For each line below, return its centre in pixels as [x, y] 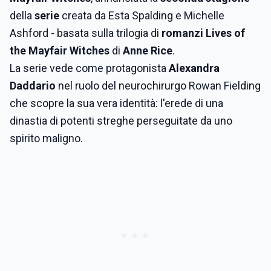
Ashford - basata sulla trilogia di [84, 33]
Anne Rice [148, 51]
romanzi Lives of [202, 33]
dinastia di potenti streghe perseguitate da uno [121, 121]
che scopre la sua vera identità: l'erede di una [116, 103]
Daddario [34, 86]
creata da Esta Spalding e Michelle [142, 15]
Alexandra [194, 68]
